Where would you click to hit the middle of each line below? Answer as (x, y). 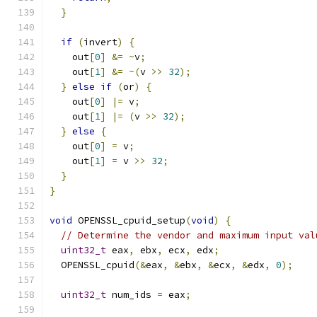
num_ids (132, 295)
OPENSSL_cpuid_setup (129, 220)
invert (100, 42)
